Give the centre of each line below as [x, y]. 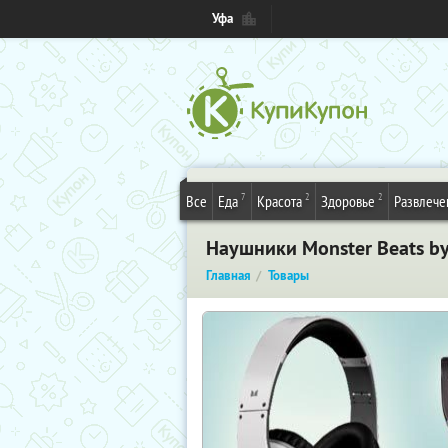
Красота [279, 201]
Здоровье [348, 201]
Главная [228, 275]
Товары [288, 275]
